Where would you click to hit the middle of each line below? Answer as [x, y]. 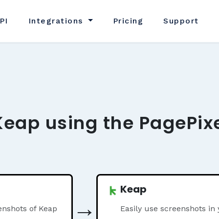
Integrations [57, 21]
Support [181, 21]
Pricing [128, 21]
